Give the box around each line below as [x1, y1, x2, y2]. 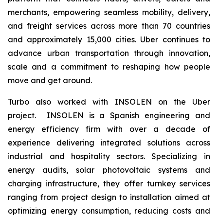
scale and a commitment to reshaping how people [8, 62, 210, 72]
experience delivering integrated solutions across [8, 138, 210, 147]
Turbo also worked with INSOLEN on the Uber [8, 97, 210, 107]
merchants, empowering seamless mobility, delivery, [8, 7, 210, 17]
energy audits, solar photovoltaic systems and [8, 165, 210, 175]
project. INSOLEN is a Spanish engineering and [8, 110, 210, 120]
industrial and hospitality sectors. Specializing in [8, 151, 210, 161]
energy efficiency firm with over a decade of [8, 124, 210, 134]
